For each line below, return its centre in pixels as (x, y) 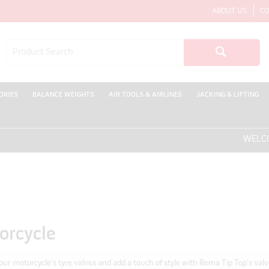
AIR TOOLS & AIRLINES (145, 95)
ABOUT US (229, 11)
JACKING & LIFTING (227, 95)
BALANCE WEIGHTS (63, 95)
